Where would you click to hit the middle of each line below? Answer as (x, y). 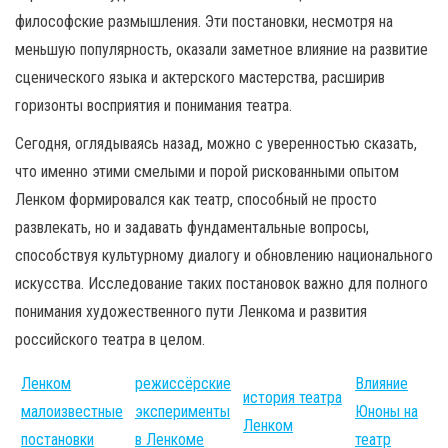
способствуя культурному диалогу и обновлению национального (224, 255)
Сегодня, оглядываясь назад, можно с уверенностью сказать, (216, 143)
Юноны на (386, 411)
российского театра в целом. (110, 339)
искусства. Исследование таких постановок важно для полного (221, 283)
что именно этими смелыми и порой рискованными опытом (207, 171)
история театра (292, 397)
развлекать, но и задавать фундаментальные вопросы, (192, 227)
